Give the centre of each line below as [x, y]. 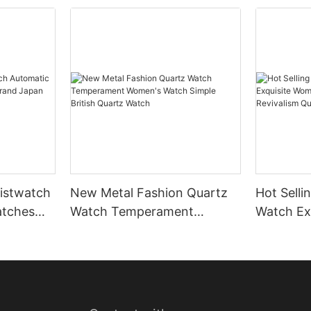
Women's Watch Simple [139, 230]
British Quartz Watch [132, 249]
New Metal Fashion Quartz [149, 193]
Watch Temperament [132, 211]
